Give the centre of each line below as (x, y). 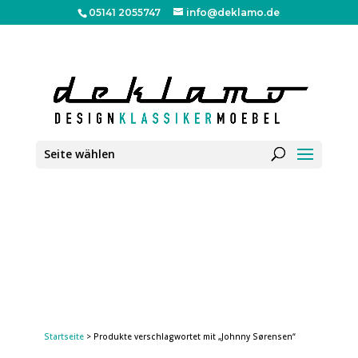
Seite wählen (79, 154)
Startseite (64, 336)
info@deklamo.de (233, 12)
